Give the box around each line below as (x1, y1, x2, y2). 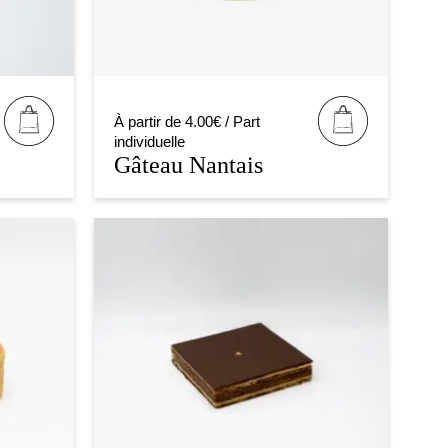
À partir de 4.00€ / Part (113, 112, 260, 130)
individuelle (113, 132, 185, 150)
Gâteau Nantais (113, 150, 263, 178)
